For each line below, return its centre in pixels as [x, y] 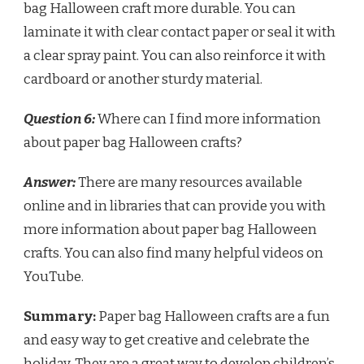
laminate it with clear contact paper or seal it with [180, 32]
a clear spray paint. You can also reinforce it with [175, 55]
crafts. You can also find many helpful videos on [173, 253]
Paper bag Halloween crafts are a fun [213, 316]
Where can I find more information [208, 119]
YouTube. [54, 276]
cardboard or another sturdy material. [143, 79]
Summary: [60, 316]
